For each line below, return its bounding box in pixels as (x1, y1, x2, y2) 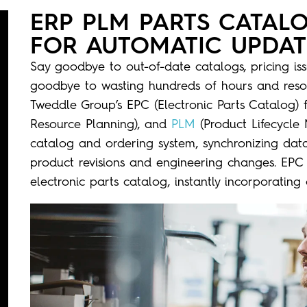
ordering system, (100, 135, 198, 151)
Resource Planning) (29, 116, 138, 132)
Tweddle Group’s (29, 97, 127, 112)
